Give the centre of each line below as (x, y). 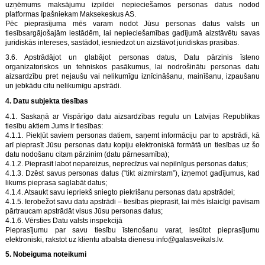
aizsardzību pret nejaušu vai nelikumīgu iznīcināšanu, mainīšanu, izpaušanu (132, 77)
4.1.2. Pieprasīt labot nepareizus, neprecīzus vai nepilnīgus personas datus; (127, 164)
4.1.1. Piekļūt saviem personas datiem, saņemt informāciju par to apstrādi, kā (132, 135)
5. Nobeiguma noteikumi (46, 255)
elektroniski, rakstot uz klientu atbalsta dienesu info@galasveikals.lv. (114, 239)
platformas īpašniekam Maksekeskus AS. (71, 14)
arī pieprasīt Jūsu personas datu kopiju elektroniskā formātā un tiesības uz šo (132, 145)
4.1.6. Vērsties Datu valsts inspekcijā (64, 220)
